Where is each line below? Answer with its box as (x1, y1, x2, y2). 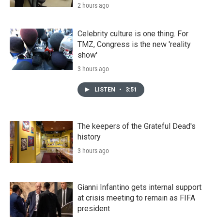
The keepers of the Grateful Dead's (77, 121, 196, 131)
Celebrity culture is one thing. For (77, 29, 188, 38)
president (77, 203, 110, 213)
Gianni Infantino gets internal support (77, 182, 201, 192)
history (77, 132, 101, 141)
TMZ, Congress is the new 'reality (77, 39, 191, 49)
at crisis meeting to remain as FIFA (77, 193, 195, 202)
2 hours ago (77, 1, 109, 9)
